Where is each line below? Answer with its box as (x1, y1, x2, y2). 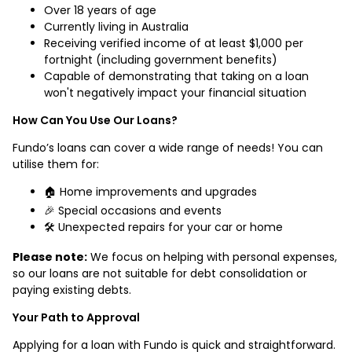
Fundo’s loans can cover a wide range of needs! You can (13, 139, 323, 156)
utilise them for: (13, 156, 99, 172)
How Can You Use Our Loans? (13, 112, 178, 128)
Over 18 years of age (44, 2, 156, 18)
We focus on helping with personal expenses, (87, 248, 337, 265)
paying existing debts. (13, 281, 131, 298)
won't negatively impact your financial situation (44, 84, 306, 101)
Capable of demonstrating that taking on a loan (44, 68, 309, 84)
